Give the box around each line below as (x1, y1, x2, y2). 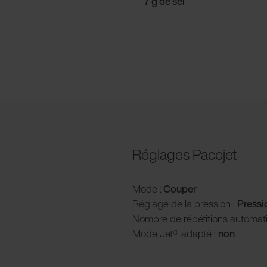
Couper (162, 181, 197, 196)
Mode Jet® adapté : (132, 225, 218, 241)
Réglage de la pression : (132, 195, 237, 211)
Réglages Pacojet (132, 143, 237, 165)
